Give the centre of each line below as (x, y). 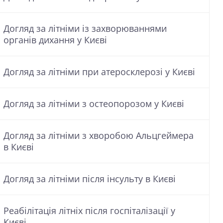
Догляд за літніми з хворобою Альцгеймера (99, 135)
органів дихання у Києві (55, 40)
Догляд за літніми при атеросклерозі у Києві (99, 72)
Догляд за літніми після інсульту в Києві (90, 179)
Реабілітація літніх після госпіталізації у (89, 211)
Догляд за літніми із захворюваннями (85, 28)
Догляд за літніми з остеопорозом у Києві (94, 104)
